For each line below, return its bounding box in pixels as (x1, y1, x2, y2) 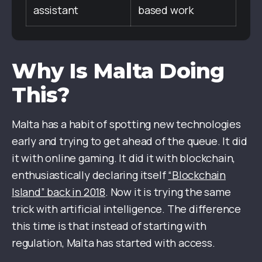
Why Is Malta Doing (12, 57, 225, 84)
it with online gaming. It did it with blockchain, (12, 150, 236, 165)
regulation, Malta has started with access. (12, 235, 215, 250)
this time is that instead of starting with (12, 218, 206, 233)
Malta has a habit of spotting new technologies (12, 116, 241, 131)
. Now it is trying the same (105, 184, 231, 199)
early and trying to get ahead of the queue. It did (12, 133, 247, 148)
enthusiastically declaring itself (12, 167, 168, 182)
